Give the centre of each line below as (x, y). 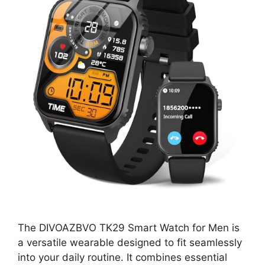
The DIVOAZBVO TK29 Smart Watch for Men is (129, 227)
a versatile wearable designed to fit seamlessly (130, 242)
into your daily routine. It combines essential (122, 257)
